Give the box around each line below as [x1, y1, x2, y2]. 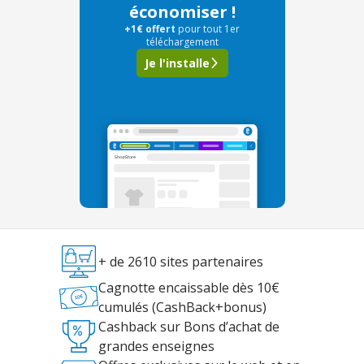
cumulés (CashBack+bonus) [97, 298, 266, 316]
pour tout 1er [178, 22, 240, 36]
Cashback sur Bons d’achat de [97, 318, 279, 336]
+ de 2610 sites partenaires [97, 253, 263, 271]
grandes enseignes [97, 337, 214, 355]
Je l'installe [144, 55, 210, 71]
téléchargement [145, 35, 219, 49]
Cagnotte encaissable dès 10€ [97, 279, 279, 297]
